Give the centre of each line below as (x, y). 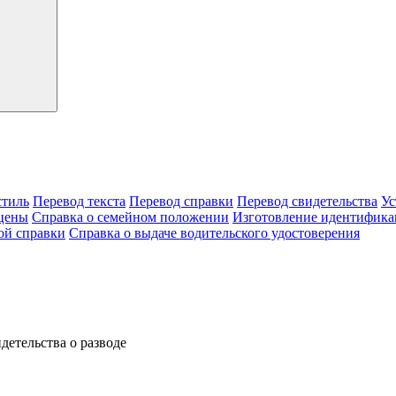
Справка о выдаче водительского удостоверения (214, 233)
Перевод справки (181, 201)
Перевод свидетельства (307, 201)
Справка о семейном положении (130, 217)
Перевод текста (79, 201)
